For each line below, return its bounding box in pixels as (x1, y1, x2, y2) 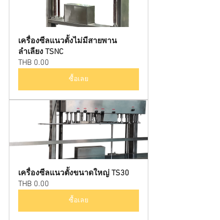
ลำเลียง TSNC (18, 47, 63, 57)
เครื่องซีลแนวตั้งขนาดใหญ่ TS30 (18, 168, 129, 179)
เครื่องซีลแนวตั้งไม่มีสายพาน (18, 36, 117, 47)
